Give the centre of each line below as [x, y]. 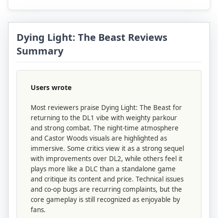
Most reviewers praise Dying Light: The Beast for [106, 108]
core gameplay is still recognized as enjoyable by [105, 200]
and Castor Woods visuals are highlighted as [99, 138]
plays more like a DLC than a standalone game [103, 169]
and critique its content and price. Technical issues [107, 179]
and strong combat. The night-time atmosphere [105, 128]
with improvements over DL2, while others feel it [107, 159]
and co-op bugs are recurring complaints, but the [106, 190]
